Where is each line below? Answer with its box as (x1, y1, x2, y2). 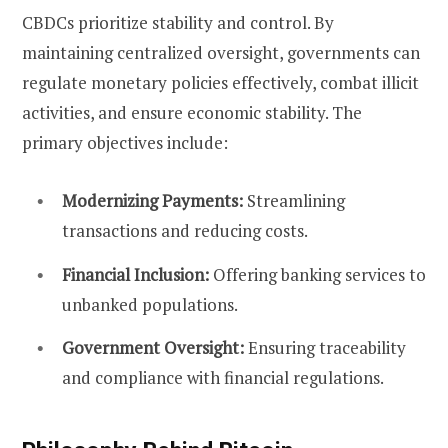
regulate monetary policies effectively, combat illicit (22, 71, 419, 95)
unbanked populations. (62, 292, 238, 316)
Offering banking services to (209, 262, 426, 286)
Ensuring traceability (244, 336, 406, 360)
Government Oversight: (62, 336, 244, 360)
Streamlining (243, 189, 345, 213)
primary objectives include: (22, 131, 228, 155)
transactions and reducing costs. (62, 219, 308, 243)
